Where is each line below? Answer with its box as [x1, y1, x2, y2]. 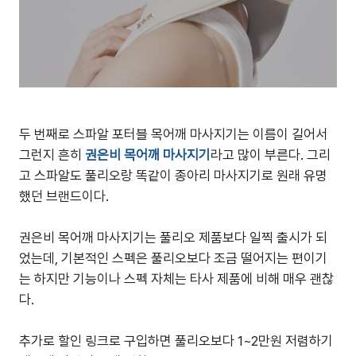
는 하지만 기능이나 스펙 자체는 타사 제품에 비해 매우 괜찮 [19, 271, 334, 287]
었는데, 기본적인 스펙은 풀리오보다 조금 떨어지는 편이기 [19, 250, 327, 266]
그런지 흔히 [19, 147, 85, 163]
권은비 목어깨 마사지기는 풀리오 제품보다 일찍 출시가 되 [19, 230, 327, 246]
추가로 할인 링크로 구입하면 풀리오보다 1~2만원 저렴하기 [19, 333, 333, 349]
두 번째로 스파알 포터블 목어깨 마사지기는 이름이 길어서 [19, 126, 327, 142]
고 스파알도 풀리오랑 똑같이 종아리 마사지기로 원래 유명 [19, 168, 327, 184]
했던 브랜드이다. [19, 188, 109, 204]
